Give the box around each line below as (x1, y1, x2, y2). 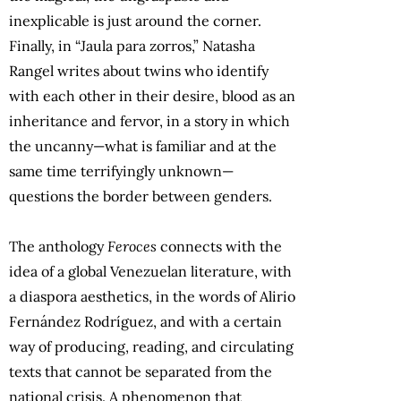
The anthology (9, 236, 107, 255)
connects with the (157, 236, 282, 255)
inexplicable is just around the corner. (9, 11, 261, 30)
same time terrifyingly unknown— (9, 161, 234, 180)
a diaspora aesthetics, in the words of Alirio (9, 286, 295, 305)
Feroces (107, 236, 157, 255)
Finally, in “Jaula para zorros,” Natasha (9, 36, 255, 55)
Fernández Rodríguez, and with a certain (9, 311, 282, 330)
